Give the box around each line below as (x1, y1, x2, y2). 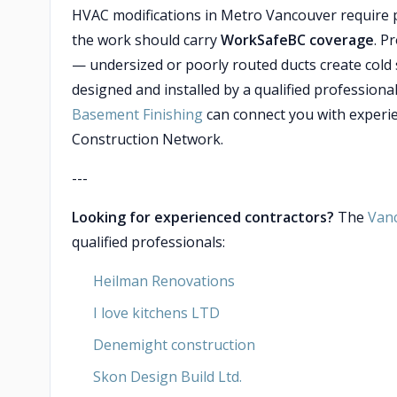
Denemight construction (93, 335, 255, 354)
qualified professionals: (72, 232, 225, 252)
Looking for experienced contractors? (72, 207, 334, 227)
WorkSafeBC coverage (221, 30, 374, 50)
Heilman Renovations (93, 271, 235, 291)
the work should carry (72, 30, 221, 50)
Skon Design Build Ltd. (93, 367, 242, 386)
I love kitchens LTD (93, 303, 220, 323)
